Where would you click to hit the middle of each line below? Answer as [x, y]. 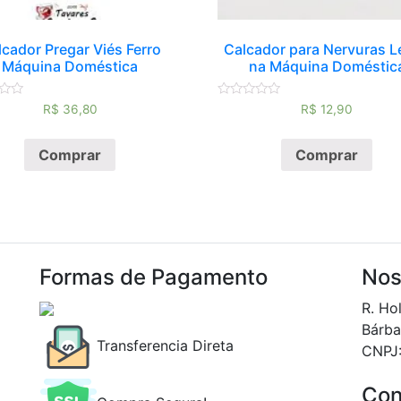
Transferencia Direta [165, 346]
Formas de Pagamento [154, 277]
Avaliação [242, 106]
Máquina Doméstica [70, 66]
